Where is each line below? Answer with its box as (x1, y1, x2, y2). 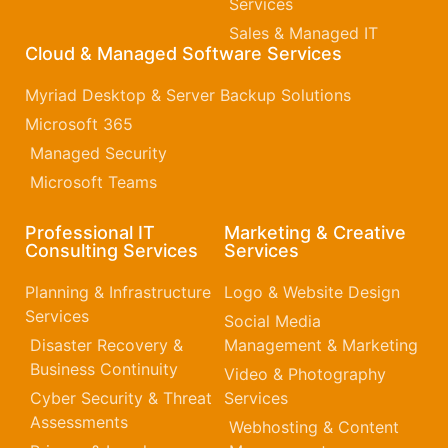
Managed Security (30, 143, 167, 164)
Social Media (224, 311, 321, 332)
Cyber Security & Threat (30, 388, 212, 409)
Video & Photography (224, 364, 386, 385)
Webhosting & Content (229, 417, 399, 438)
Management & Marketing (224, 335, 418, 356)
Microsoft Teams (30, 172, 157, 193)
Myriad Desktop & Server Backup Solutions (25, 85, 351, 106)
